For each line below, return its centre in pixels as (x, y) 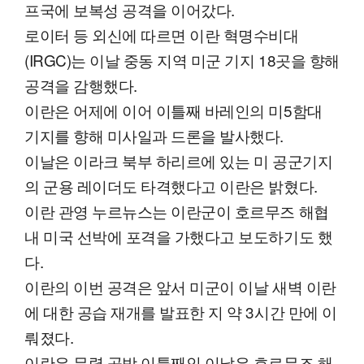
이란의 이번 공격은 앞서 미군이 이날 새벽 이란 (180, 287)
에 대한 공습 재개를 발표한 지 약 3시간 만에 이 (181, 312)
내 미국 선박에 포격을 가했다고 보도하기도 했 (179, 236)
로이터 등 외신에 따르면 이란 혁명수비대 (162, 35)
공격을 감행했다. (81, 85)
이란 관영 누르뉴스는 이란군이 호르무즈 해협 (177, 211)
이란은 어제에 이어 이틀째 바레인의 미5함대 (173, 110)
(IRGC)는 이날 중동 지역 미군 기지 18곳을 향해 (182, 60)
